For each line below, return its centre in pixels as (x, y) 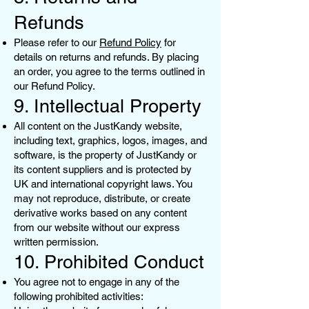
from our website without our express (97, 227)
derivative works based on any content (100, 212)
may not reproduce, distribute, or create (102, 198)
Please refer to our (57, 42)
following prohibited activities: (79, 296)
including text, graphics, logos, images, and (110, 140)
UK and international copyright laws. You (103, 183)
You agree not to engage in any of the (97, 281)
